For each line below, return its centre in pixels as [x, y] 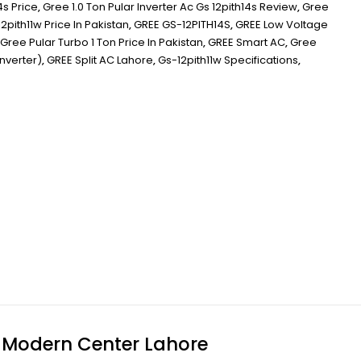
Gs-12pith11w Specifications [228, 60]
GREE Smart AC [247, 42]
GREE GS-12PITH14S [182, 25]
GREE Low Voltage [282, 25]
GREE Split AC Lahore [100, 60]
